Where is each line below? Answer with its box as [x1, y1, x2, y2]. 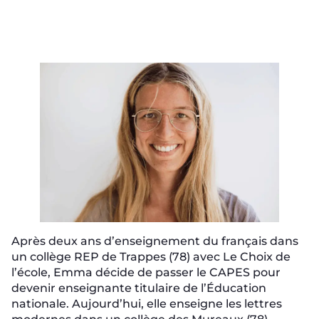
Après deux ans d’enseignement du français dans [11, 234, 298, 248]
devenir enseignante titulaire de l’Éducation [11, 281, 266, 295]
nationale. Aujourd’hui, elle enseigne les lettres [11, 297, 282, 310]
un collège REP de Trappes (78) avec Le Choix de [11, 250, 291, 263]
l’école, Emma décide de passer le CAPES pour [11, 266, 281, 279]
